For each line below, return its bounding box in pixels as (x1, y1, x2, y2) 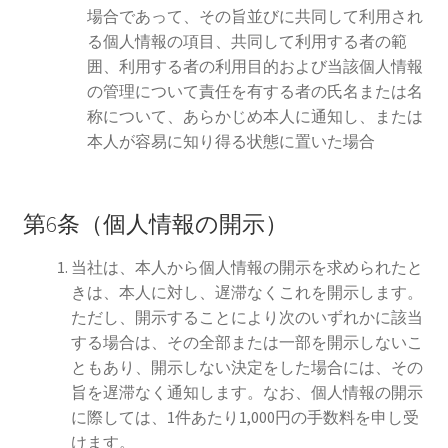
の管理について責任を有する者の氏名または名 (86, 81, 423, 102)
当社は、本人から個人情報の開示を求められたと (70, 256, 423, 277)
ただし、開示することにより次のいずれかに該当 (70, 306, 423, 327)
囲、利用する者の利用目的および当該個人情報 (86, 56, 423, 77)
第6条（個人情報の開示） (22, 210, 288, 239)
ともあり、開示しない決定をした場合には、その (70, 356, 423, 377)
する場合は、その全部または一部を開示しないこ (70, 331, 423, 352)
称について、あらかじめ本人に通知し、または (86, 106, 423, 127)
